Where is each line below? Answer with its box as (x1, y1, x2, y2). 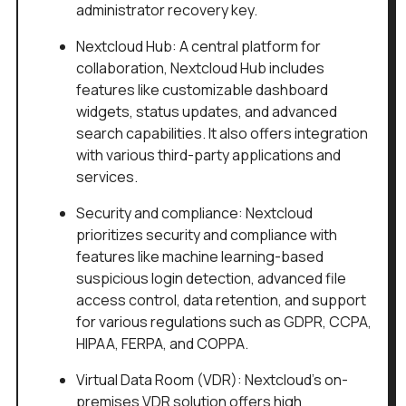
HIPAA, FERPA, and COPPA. (76, 333, 248, 354)
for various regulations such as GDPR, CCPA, (76, 312, 372, 333)
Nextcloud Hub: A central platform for (76, 36, 321, 57)
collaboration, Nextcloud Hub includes (76, 58, 324, 79)
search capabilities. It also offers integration (76, 123, 368, 144)
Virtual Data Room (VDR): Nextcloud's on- (76, 370, 348, 391)
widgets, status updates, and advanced (76, 101, 337, 122)
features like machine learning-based (76, 246, 324, 267)
